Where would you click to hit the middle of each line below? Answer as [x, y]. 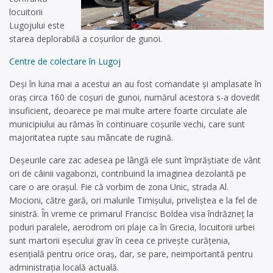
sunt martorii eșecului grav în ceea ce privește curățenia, [120, 240]
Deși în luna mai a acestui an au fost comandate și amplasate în [135, 84]
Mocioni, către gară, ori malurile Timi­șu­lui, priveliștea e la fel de [133, 200]
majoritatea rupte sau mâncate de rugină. [91, 137]
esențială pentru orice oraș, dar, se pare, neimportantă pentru [131, 254]
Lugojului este [37, 25]
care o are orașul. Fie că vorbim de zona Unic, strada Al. [119, 187]
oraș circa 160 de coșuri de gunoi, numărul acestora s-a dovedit [135, 97]
